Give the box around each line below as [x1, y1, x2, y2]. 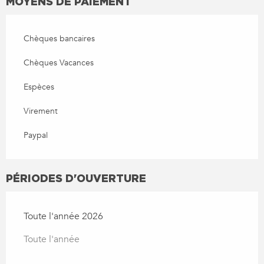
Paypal [24, 129, 48, 141]
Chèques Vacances [24, 57, 94, 68]
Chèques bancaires [24, 32, 95, 44]
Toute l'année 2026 [24, 209, 103, 223]
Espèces [24, 81, 54, 93]
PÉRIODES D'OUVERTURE [6, 171, 146, 184]
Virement [24, 105, 58, 117]
